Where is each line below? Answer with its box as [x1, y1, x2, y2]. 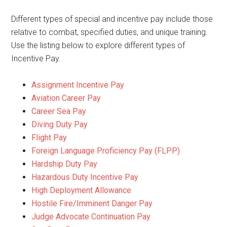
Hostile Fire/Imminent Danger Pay [31, 199, 153, 208]
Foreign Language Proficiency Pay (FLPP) [31, 146, 180, 156]
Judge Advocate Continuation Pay [31, 212, 151, 221]
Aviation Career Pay [31, 93, 101, 103]
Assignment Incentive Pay [31, 80, 125, 90]
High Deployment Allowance [31, 185, 132, 195]
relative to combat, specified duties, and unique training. [11, 27, 208, 37]
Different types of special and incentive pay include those [11, 14, 213, 24]
